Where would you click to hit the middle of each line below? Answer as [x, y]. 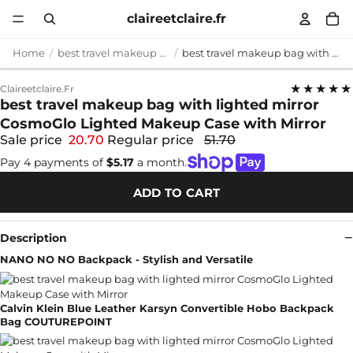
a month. [160, 162]
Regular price [152, 140]
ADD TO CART [176, 192]
